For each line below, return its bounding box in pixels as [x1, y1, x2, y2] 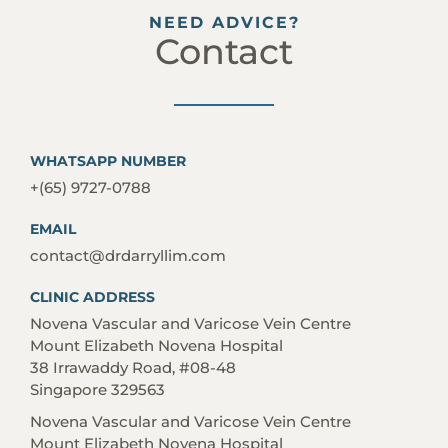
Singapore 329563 [30, 380, 165, 400]
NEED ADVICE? [148, 13, 300, 33]
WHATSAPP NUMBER [30, 152, 186, 171]
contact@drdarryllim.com [30, 246, 226, 266]
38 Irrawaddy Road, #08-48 [30, 358, 236, 378]
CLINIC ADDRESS [30, 288, 155, 307]
